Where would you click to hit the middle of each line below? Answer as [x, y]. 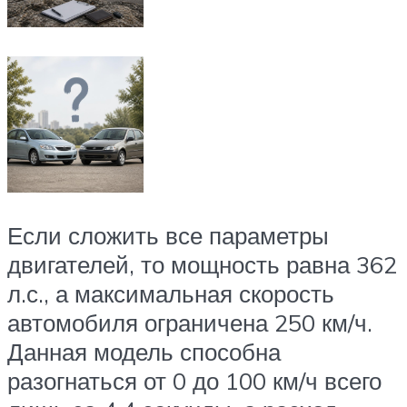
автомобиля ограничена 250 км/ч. [190, 323]
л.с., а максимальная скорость [171, 294]
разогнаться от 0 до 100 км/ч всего [194, 381]
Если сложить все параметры [168, 236]
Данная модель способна [144, 352]
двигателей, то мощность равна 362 [202, 265]
